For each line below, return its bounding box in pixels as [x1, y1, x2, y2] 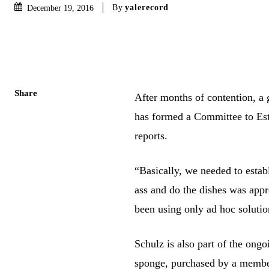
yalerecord [125, 2, 169, 12]
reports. [134, 129, 168, 142]
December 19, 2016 [27, 3, 94, 13]
